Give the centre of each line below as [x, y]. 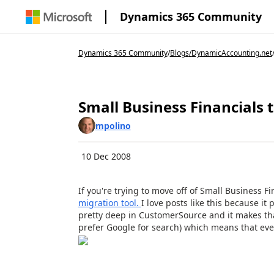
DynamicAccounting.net [231, 53]
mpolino [113, 125]
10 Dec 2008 [106, 156]
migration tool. [109, 203]
